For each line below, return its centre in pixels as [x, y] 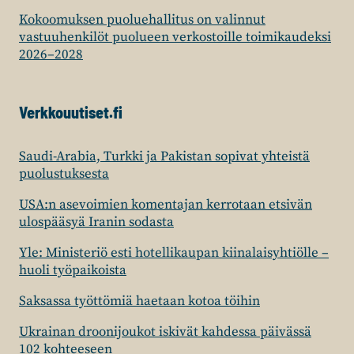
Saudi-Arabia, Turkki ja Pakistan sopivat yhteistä [164, 156]
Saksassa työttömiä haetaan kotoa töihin [139, 301]
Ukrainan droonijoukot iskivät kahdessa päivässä [165, 332]
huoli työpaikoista [73, 270]
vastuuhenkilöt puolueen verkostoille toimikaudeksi [175, 37]
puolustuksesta [64, 174]
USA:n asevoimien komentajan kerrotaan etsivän [166, 205]
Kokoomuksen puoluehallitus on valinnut [142, 20]
